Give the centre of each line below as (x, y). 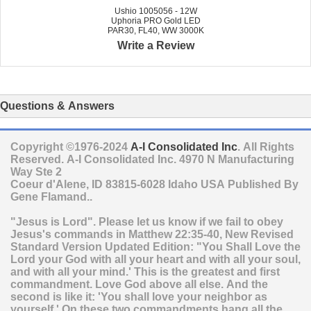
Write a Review (155, 45)
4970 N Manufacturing (237, 159)
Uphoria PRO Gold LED (155, 21)
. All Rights (266, 146)
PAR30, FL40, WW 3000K (155, 31)
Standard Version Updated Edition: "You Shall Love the (155, 246)
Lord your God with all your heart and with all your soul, (155, 259)
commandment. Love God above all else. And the (139, 284)
